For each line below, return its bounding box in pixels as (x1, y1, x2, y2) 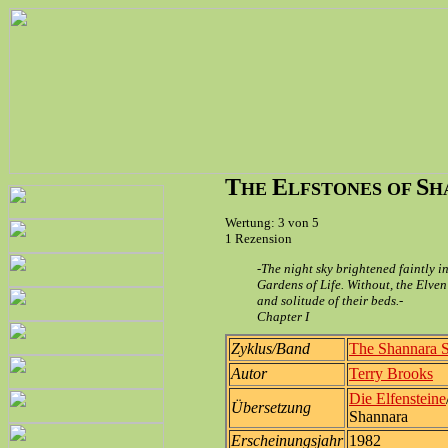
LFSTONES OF (288, 179, 416, 199)
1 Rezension (225, 231, 292, 246)
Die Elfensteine (349, 390, 446, 407)
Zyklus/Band (231, 340, 310, 357)
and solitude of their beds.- (257, 293, 403, 308)
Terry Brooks (349, 365, 433, 382)
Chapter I (257, 309, 309, 324)
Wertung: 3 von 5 (225, 215, 319, 230)
